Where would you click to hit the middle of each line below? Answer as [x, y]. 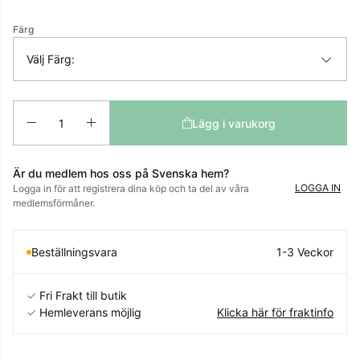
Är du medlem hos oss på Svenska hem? [121, 174]
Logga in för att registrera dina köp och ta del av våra [131, 189]
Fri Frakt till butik [83, 296]
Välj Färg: [51, 59]
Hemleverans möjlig [90, 313]
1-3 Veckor [305, 252]
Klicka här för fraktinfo [275, 313]
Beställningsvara [74, 252]
